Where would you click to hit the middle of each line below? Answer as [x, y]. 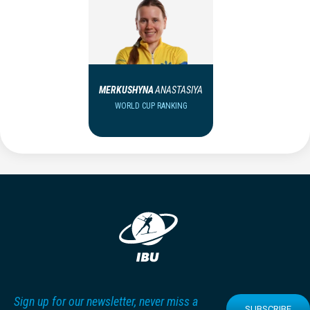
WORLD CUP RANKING [151, 106]
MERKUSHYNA [126, 90]
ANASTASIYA [179, 90]
